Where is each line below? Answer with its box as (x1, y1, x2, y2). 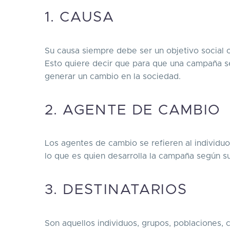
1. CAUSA (45, 10, 114, 25)
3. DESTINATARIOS (45, 182, 187, 197)
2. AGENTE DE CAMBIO (45, 103, 221, 118)
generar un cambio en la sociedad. (45, 72, 181, 81)
